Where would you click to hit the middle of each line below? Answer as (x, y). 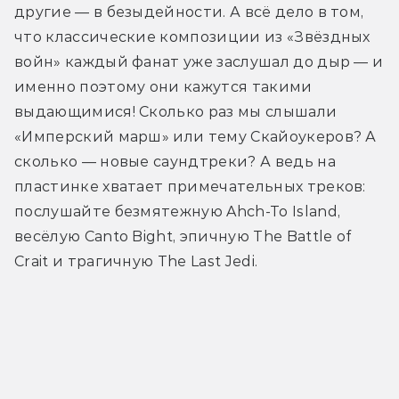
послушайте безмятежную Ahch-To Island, (178, 211)
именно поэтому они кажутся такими (163, 86)
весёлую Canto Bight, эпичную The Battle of (183, 236)
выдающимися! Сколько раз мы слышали (176, 111)
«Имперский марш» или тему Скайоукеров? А (195, 136)
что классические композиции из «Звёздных (192, 37)
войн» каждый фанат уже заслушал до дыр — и (199, 61)
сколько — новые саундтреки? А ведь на (175, 161)
